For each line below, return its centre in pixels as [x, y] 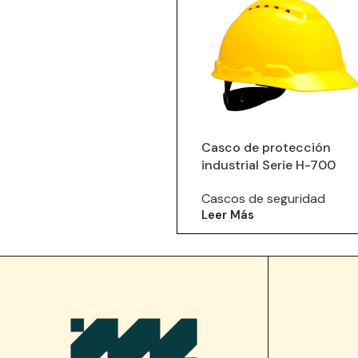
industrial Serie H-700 [268, 165]
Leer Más [227, 215]
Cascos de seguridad [263, 198]
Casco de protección [266, 147]
